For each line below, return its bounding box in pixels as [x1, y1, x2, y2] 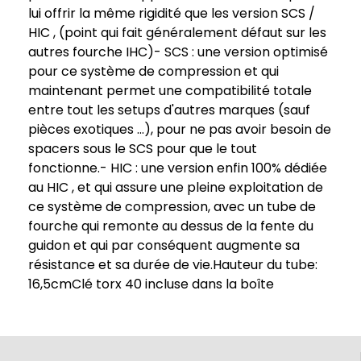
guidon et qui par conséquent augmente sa [28, 236, 300, 255]
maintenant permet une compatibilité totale [28, 81, 312, 101]
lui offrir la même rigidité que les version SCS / [28, 4, 315, 23]
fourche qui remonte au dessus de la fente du [28, 217, 313, 236]
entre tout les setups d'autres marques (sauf [28, 101, 310, 120]
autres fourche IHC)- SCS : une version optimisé [28, 43, 328, 62]
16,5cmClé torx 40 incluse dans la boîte [28, 275, 274, 294]
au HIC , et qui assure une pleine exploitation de [28, 178, 323, 197]
